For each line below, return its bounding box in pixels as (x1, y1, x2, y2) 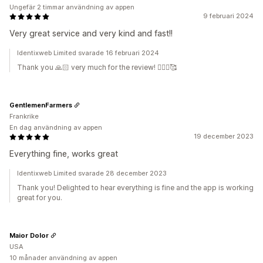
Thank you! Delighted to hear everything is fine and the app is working (17, 183, 254, 192)
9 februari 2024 (203, 12, 254, 20)
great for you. (17, 193, 62, 202)
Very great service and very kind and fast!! (9, 28, 173, 38)
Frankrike (9, 112, 39, 120)
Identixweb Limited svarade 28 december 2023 (17, 169, 167, 177)
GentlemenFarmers (9, 100, 72, 109)
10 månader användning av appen (9, 254, 117, 262)
